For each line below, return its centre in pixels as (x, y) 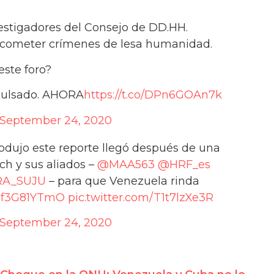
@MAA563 (126, 164)
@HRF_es (184, 164)
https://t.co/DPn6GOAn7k (153, 95)
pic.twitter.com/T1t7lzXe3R (141, 197)
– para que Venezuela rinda (123, 181)
